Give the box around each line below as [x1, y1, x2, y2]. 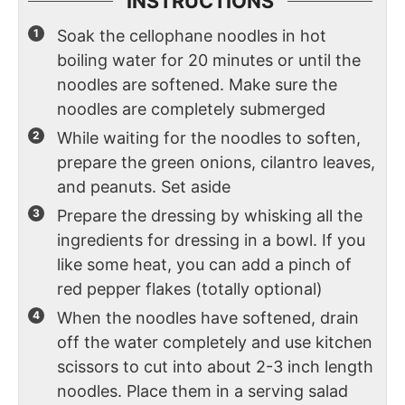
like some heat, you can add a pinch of [57, 254, 352, 274]
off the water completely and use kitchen [57, 332, 372, 352]
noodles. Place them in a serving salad [57, 381, 348, 400]
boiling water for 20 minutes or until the [57, 50, 361, 70]
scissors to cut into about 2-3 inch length [57, 356, 373, 376]
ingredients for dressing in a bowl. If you [57, 230, 365, 250]
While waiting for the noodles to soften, [57, 127, 361, 147]
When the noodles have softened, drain [57, 307, 359, 327]
